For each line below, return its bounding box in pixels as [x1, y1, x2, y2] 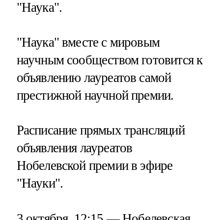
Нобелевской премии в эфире [16, 158, 173, 173]
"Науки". [16, 176, 63, 191]
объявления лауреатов [16, 140, 133, 156]
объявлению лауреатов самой [16, 70, 171, 85]
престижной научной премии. [16, 87, 174, 103]
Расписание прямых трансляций [16, 123, 185, 138]
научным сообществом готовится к [16, 52, 203, 67]
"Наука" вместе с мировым [16, 34, 160, 50]
